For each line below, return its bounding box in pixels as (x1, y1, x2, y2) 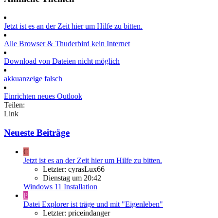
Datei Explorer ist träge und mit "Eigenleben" (23, 200, 163, 208)
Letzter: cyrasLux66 (43, 164, 105, 173)
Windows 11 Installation (23, 182, 97, 191)
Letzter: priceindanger (43, 208, 110, 217)
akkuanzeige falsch (4, 74, 62, 83)
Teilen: (4, 101, 25, 109)
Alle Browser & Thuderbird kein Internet (4, 39, 130, 48)
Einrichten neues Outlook (4, 92, 82, 101)
